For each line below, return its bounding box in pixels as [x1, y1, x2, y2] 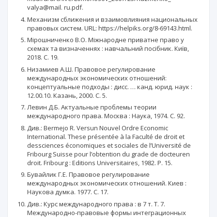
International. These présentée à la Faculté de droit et [27, 132, 185, 141]
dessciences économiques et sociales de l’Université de [27, 140, 191, 150]
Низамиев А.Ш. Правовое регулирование [27, 64, 155, 74]
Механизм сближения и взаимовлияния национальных [27, 15, 198, 24]
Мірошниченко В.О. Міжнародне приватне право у [27, 35, 184, 44]
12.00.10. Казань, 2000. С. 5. [27, 91, 107, 100]
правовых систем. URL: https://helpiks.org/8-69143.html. [27, 23, 192, 32]
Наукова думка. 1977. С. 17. [27, 187, 108, 196]
